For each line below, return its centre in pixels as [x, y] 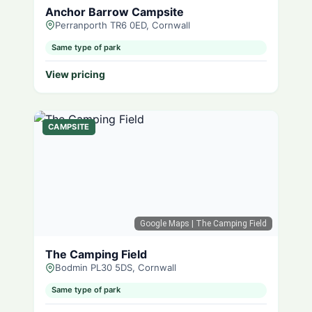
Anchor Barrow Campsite [115, 11]
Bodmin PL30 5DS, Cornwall [116, 268]
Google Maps [165, 224]
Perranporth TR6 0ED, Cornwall [123, 25]
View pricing [75, 75]
